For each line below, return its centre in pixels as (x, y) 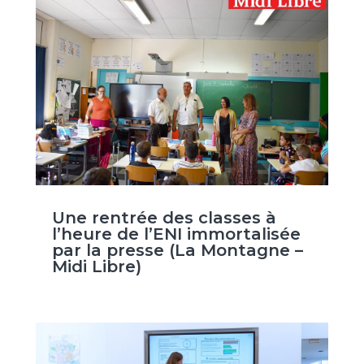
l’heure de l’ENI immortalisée (176, 234)
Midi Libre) (96, 267)
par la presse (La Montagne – (177, 251)
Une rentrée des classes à (164, 218)
